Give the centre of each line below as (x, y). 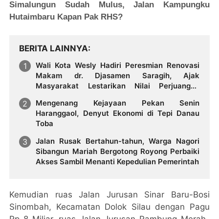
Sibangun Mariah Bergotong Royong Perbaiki (118, 152)
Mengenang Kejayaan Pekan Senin (118, 103)
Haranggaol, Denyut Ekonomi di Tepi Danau (118, 113)
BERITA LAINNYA (54, 48)
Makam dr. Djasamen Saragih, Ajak (118, 75)
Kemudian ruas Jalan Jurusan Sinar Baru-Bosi (109, 195)
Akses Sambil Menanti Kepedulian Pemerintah (118, 162)
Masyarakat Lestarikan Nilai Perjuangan (118, 86)
